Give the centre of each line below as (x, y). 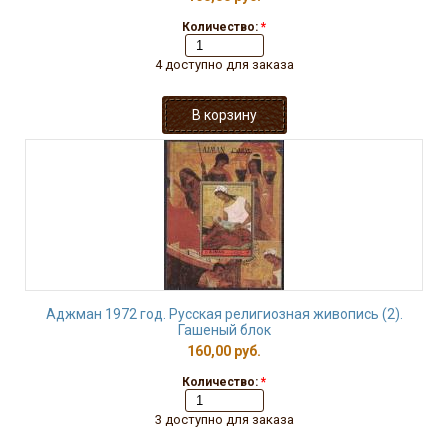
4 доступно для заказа (224, 64)
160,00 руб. (224, 351)
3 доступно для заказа (224, 419)
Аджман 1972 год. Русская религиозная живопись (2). (224, 314)
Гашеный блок (224, 330)
